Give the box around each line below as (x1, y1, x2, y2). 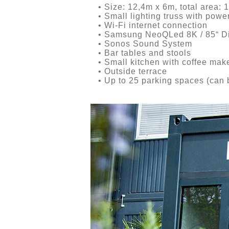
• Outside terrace (90, 67, 167, 76)
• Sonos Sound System (90, 39, 192, 48)
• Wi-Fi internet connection (90, 21, 208, 30)
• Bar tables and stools (90, 49, 191, 57)
